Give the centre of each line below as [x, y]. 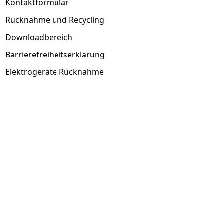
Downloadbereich [39, 37]
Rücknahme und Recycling [55, 20]
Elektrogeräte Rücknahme [55, 72]
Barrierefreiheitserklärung [55, 54]
